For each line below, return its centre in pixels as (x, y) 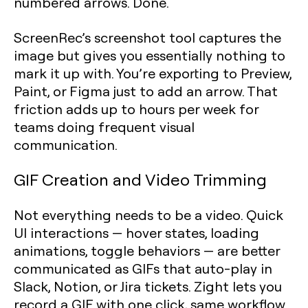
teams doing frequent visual (104, 126)
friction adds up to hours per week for (136, 109)
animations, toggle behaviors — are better (147, 250)
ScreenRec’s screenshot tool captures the (147, 37)
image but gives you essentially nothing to (150, 55)
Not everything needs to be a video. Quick (148, 214)
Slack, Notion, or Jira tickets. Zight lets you (148, 286)
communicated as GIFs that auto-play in (143, 268)
